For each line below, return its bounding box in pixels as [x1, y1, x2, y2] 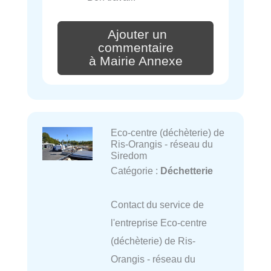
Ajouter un [108, 27, 167, 42]
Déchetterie [160, 165, 213, 176]
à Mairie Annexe [88, 54, 183, 68]
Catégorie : [110, 165, 160, 176]
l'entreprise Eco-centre [110, 217, 207, 229]
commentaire [97, 41, 174, 56]
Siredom [110, 149, 147, 161]
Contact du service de [110, 199, 204, 211]
